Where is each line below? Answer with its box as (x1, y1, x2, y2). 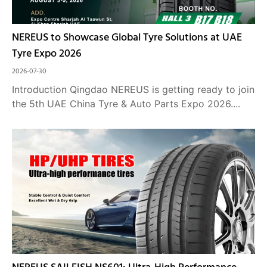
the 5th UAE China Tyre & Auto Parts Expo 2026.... (12, 98, 240, 110)
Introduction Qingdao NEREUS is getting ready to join (12, 83, 254, 95)
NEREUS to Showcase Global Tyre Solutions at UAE (12, 29, 242, 46)
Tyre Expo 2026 (12, 45, 82, 63)
